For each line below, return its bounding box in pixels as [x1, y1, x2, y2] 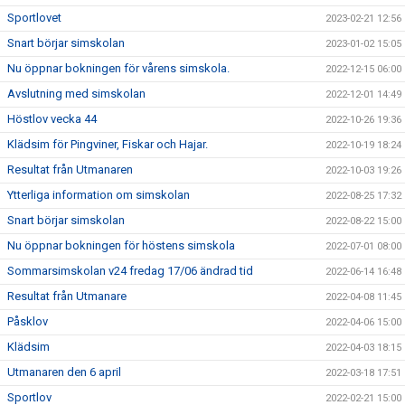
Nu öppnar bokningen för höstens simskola [7, 239, 235, 253]
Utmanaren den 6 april [7, 365, 121, 380]
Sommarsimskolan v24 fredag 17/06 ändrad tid [7, 264, 253, 278]
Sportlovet [7, 11, 61, 25]
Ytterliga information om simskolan [7, 188, 190, 202]
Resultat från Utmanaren [7, 163, 133, 177]
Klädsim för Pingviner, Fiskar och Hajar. [7, 137, 208, 152]
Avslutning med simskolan [7, 87, 146, 101]
